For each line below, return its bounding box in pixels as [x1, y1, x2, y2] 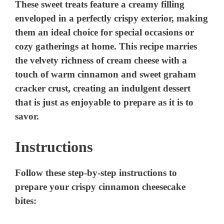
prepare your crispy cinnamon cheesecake [15, 181, 186, 192]
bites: [15, 195, 37, 206]
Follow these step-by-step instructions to [15, 167, 177, 178]
